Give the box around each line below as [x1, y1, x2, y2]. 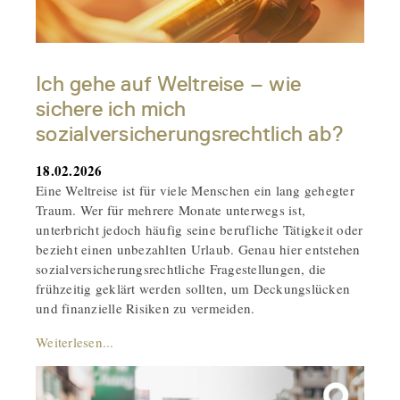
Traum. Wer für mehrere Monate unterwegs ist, [36, 201, 305, 220]
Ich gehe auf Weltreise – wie [36, 71, 301, 97]
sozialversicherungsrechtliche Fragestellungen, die [36, 260, 327, 279]
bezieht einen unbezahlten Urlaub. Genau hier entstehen [36, 240, 361, 259]
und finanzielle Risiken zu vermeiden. [36, 299, 255, 318]
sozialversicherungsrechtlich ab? [36, 121, 344, 147]
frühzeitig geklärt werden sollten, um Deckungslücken [36, 279, 350, 298]
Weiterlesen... [36, 333, 114, 352]
